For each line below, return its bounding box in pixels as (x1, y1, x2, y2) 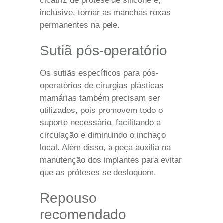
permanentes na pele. (40, 20, 120, 30)
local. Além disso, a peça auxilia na (40, 142, 171, 152)
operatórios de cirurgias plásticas (40, 80, 164, 90)
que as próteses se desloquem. (40, 167, 156, 177)
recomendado (40, 206, 126, 222)
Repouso (40, 190, 97, 206)
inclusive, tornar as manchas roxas (40, 7, 171, 17)
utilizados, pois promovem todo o (40, 105, 163, 115)
